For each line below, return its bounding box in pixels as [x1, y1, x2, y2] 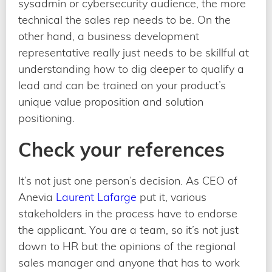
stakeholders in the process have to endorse [18, 206, 237, 220]
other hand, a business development [18, 29, 199, 43]
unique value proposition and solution [18, 94, 203, 109]
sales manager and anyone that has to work [18, 255, 240, 270]
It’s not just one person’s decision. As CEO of [18, 173, 237, 188]
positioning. [18, 110, 75, 125]
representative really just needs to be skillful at [18, 45, 249, 59]
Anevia [18, 189, 56, 204]
